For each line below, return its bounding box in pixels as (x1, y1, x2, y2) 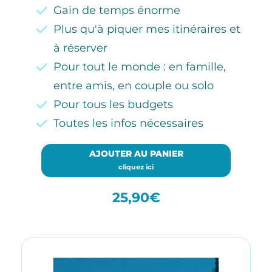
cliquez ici (118, 163, 154, 171)
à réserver (53, 41, 107, 55)
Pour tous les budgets (53, 98, 173, 111)
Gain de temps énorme (53, 4, 180, 17)
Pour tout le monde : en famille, (53, 60, 226, 73)
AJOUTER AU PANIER (89, 148, 183, 159)
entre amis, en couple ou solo (53, 79, 214, 92)
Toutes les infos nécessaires (53, 117, 203, 130)
